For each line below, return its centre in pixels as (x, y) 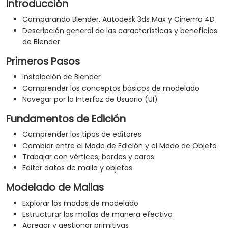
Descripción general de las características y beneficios (120, 31)
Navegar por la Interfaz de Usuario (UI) (90, 99)
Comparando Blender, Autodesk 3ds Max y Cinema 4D (119, 20)
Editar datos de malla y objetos (77, 168)
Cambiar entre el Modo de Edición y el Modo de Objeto (120, 146)
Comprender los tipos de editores (82, 135)
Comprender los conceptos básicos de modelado (111, 88)
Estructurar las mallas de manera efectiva (97, 215)
